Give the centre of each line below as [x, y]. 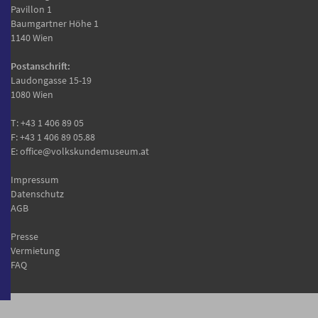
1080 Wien [32, 94]
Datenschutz [37, 193]
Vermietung [35, 250]
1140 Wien [32, 37]
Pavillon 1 [31, 9]
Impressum [35, 179]
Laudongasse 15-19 [51, 80]
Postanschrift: [40, 66]
